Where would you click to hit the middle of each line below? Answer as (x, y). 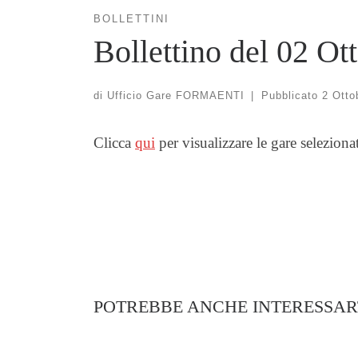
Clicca (114, 142)
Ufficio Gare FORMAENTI (176, 95)
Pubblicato (291, 95)
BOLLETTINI (131, 19)
